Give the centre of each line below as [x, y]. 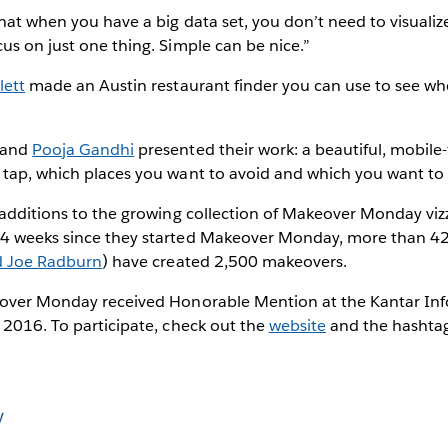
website [297, 325]
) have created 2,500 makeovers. [224, 261]
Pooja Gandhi [83, 149]
